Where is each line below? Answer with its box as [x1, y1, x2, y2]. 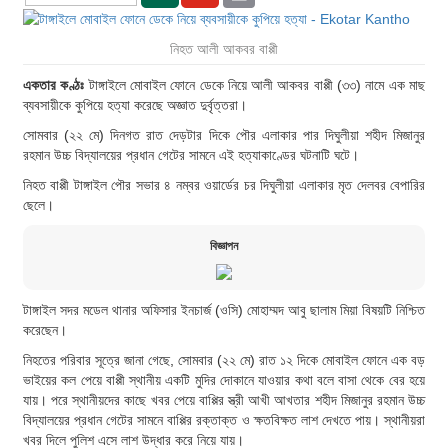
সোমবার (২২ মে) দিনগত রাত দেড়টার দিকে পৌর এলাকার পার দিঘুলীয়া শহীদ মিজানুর [23, 127, 425, 144]
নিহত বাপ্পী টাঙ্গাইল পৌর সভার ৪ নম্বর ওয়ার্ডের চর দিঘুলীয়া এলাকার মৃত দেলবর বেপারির [23, 177, 425, 194]
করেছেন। [23, 322, 67, 339]
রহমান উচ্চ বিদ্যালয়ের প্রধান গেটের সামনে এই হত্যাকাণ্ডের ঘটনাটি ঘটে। [23, 147, 359, 164]
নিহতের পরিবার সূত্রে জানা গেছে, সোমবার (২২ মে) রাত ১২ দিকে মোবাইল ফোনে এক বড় [23, 352, 425, 369]
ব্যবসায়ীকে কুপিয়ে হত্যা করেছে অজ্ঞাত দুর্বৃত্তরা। [23, 97, 247, 114]
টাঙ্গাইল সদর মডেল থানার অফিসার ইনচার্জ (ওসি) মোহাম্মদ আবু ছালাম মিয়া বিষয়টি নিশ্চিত [23, 302, 425, 319]
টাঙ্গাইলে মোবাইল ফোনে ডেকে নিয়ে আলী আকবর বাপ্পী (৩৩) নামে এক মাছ [84, 77, 426, 94]
